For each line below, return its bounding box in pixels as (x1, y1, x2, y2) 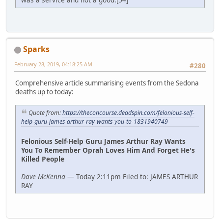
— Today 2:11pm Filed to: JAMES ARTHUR (65, 172, 198, 182)
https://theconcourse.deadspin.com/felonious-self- (62, 108, 194, 117)
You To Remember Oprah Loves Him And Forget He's (21, 145, 195, 155)
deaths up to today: (15, 87, 74, 96)
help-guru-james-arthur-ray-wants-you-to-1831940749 (21, 117, 168, 126)
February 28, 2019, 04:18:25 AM (14, 60, 92, 68)
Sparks (23, 44, 50, 55)
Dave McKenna (21, 172, 65, 182)
